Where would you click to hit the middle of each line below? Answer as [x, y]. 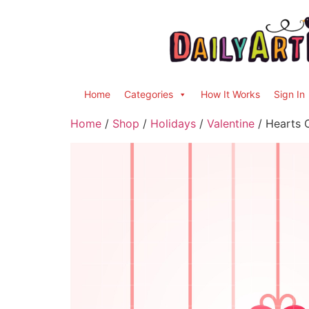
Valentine [231, 123]
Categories [149, 94]
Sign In [289, 94]
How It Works [230, 94]
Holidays [173, 123]
